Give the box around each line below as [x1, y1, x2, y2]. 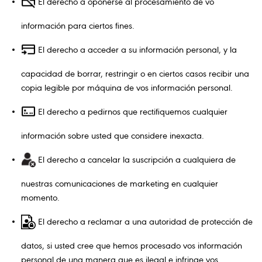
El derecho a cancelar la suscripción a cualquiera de [36, 155, 236, 165]
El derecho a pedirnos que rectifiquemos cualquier [36, 107, 227, 117]
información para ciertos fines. [21, 21, 135, 31]
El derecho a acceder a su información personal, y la [36, 45, 237, 55]
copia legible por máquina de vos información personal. [21, 83, 233, 93]
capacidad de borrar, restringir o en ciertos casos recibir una [21, 69, 249, 79]
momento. [21, 193, 60, 203]
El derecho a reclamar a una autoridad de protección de [36, 217, 253, 227]
